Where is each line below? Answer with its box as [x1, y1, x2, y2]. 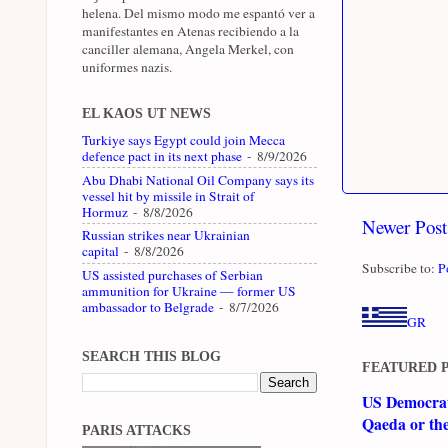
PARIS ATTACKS [82, 422, 191, 438]
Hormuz [82, 202, 128, 221]
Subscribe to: [362, 259, 438, 278]
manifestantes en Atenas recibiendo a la [82, 21, 299, 40]
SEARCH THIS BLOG [82, 348, 221, 364]
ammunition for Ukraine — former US [82, 282, 296, 301]
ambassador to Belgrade [82, 298, 214, 317]
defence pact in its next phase [82, 146, 242, 165]
